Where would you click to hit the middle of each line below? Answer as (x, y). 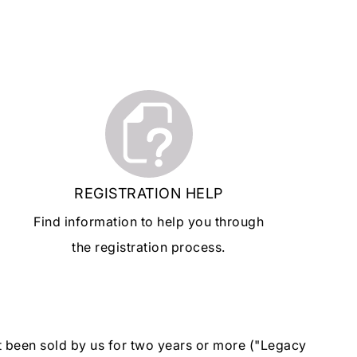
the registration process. (149, 247)
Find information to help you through (149, 221)
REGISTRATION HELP (149, 193)
